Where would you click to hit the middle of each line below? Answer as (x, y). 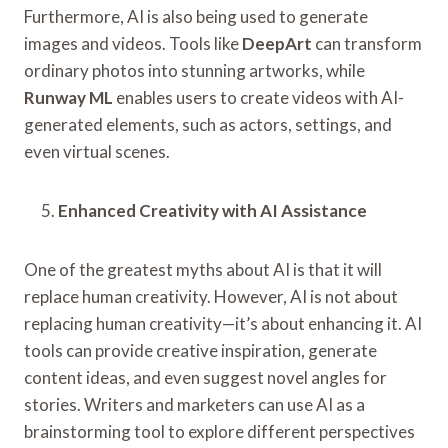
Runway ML (68, 97)
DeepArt (277, 43)
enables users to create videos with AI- (258, 97)
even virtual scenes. (97, 151)
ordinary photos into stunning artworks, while (194, 70)
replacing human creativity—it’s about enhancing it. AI (223, 323)
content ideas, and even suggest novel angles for (205, 377)
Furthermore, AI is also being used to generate (196, 16)
